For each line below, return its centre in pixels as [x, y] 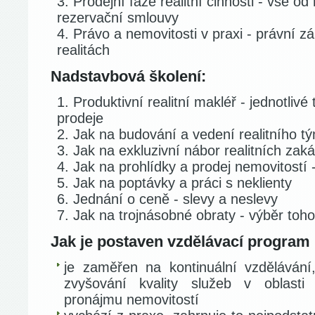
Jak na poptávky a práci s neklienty [182, 183]
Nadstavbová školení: [128, 76]
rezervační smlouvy [118, 18]
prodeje [80, 118]
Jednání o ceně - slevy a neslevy [175, 199]
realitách [83, 50]
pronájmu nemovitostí [131, 300]
